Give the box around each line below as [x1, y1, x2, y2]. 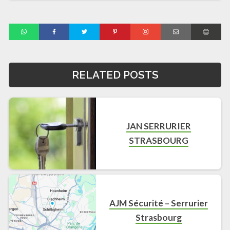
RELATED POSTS [71, 68, 159, 81]
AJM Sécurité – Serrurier [109, 197, 208, 208]
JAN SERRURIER [126, 120, 191, 131]
